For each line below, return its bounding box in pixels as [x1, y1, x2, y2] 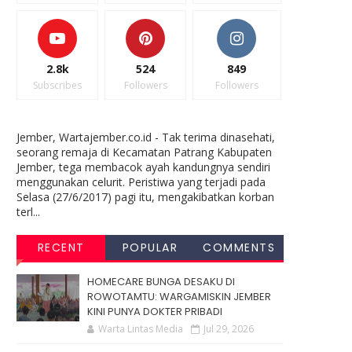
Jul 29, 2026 [203, 321, 254, 335]
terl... [16, 203, 40, 219]
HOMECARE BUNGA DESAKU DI [87, 273, 235, 289]
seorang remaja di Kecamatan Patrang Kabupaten [16, 144, 272, 159]
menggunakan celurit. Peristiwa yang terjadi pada [16, 174, 266, 189]
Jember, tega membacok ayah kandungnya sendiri [16, 159, 270, 174]
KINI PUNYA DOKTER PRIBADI [87, 303, 222, 319]
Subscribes [33, 78, 82, 92]
